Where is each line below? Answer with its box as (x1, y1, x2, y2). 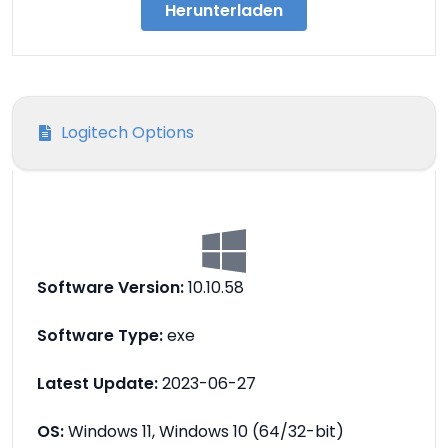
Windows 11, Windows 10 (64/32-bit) (64, 420, 344, 443)
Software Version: (37, 276, 184, 299)
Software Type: (37, 324, 163, 347)
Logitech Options (61, 121, 194, 144)
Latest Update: (37, 372, 158, 395)
